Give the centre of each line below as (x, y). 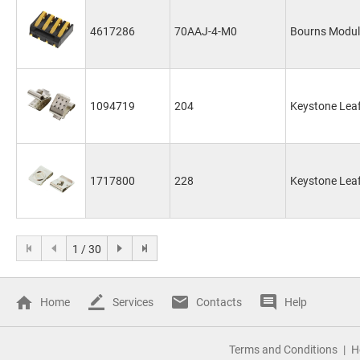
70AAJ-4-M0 (206, 31)
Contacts (219, 302)
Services (133, 302)
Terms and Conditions (283, 350)
